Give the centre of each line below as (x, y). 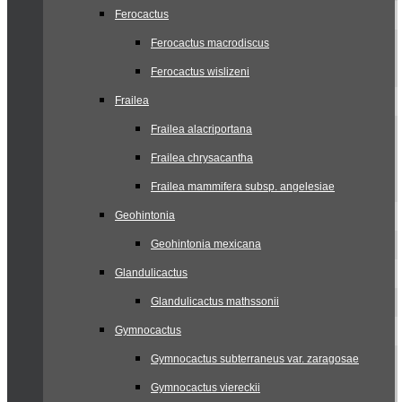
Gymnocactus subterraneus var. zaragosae (255, 359)
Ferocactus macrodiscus (210, 43)
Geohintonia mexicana (206, 244)
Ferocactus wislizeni (200, 72)
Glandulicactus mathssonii (215, 301)
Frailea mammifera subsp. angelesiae (243, 187)
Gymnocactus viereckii (205, 388)
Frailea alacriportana (201, 129)
